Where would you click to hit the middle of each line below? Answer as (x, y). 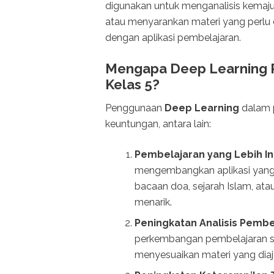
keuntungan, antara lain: (158, 124)
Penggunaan (135, 108)
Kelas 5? (132, 84)
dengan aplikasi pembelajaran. (173, 37)
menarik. (153, 202)
